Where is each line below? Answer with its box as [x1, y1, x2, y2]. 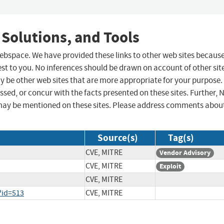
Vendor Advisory [159, 148, 210, 158]
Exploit [159, 161, 181, 171]
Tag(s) [168, 131, 194, 144]
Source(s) [97, 131, 138, 144]
